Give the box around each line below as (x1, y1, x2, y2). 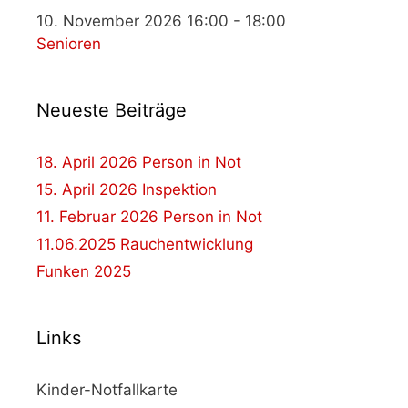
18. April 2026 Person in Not (36, 153, 241, 172)
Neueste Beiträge (36, 99, 187, 122)
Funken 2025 (36, 262, 131, 281)
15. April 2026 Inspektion (36, 180, 217, 199)
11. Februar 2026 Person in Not (36, 208, 262, 227)
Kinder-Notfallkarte (36, 381, 178, 400)
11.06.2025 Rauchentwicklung (36, 235, 253, 254)
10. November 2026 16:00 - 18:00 (36, 12, 286, 31)
